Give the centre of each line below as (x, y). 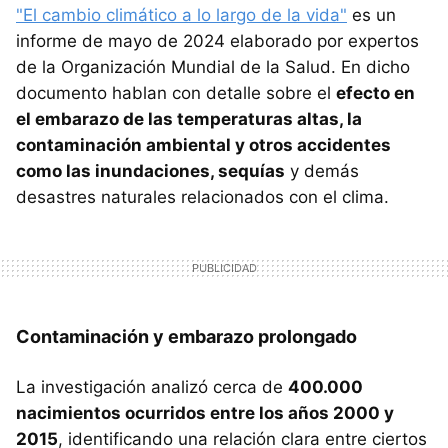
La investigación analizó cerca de (152, 387)
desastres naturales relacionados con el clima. (202, 197)
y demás (322, 171)
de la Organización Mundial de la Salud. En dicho (213, 67)
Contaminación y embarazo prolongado (186, 337)
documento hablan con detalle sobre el (176, 93)
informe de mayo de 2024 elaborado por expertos (217, 41)
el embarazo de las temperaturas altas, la (189, 119)
